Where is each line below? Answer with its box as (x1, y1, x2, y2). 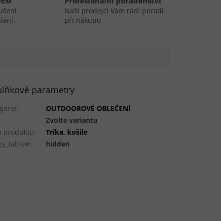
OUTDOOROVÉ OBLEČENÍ (46, 103, 131, 113)
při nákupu (64, 15, 101, 25)
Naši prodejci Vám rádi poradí (64, 6, 164, 16)
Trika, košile (46, 127, 88, 137)
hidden (46, 139, 70, 148)
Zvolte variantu (46, 115, 98, 125)
